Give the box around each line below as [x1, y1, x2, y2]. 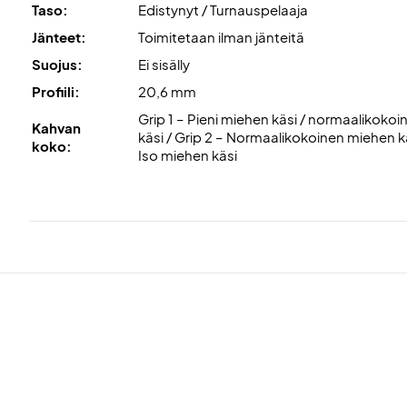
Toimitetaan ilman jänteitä [138, 27, 304, 45]
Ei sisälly [138, 55, 190, 73]
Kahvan [32, 118, 81, 136]
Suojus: [32, 55, 83, 73]
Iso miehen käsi [138, 145, 237, 164]
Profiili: [32, 82, 80, 100]
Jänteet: [32, 27, 86, 45]
